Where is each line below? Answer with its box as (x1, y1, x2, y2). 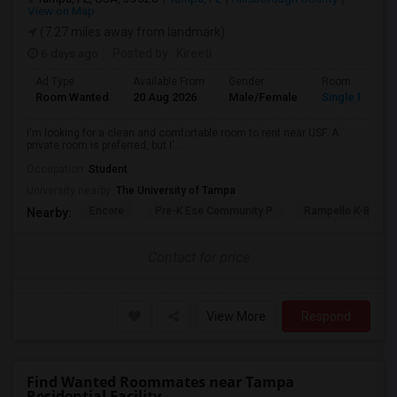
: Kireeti (168, 46, 212, 60)
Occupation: (27, 163, 89, 175)
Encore (90, 205, 124, 217)
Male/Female (229, 90, 298, 104)
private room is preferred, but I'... (27, 139, 183, 152)
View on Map (27, 4, 95, 18)
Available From (133, 75, 205, 88)
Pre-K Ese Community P (155, 205, 273, 217)
